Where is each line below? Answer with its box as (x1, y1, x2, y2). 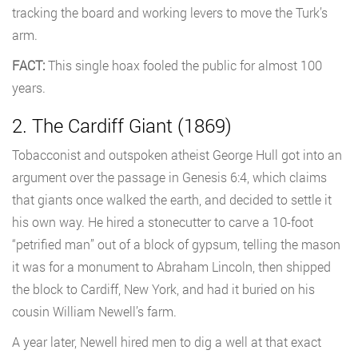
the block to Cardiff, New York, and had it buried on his (12, 280, 315, 298)
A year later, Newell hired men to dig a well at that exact (12, 333, 321, 351)
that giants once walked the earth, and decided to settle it (12, 191, 332, 209)
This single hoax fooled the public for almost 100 (45, 57, 322, 74)
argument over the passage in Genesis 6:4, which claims (12, 169, 327, 186)
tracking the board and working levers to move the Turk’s (12, 4, 328, 22)
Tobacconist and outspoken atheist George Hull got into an (12, 146, 342, 164)
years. (12, 79, 46, 97)
